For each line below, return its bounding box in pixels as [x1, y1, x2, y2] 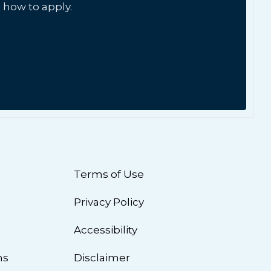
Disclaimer [73, 252, 130, 264]
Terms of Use [73, 168, 144, 180]
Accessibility [73, 224, 137, 236]
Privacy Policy [73, 196, 144, 208]
